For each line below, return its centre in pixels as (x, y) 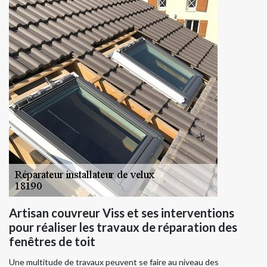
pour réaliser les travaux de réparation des (123, 227)
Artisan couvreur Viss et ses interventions (122, 213)
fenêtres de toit (52, 242)
